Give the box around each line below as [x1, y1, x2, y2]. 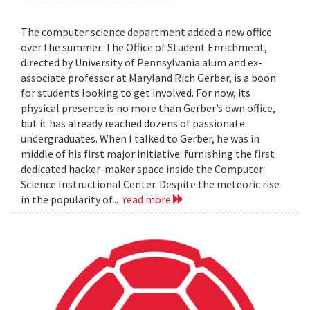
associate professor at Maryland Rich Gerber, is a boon [21, 71, 276, 85]
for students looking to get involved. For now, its [21, 86, 250, 100]
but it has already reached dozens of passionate [21, 116, 245, 131]
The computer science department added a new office [21, 25, 272, 39]
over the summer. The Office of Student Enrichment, [21, 40, 267, 55]
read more [122, 192, 173, 207]
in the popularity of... [21, 192, 122, 207]
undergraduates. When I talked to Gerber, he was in [21, 131, 259, 146]
